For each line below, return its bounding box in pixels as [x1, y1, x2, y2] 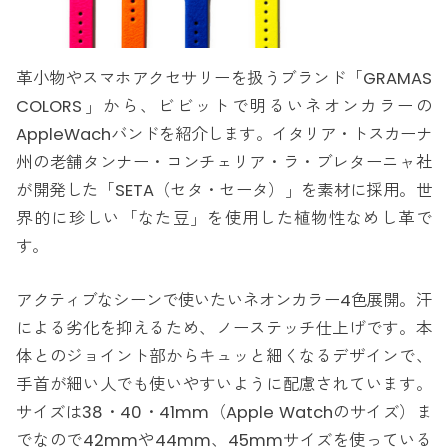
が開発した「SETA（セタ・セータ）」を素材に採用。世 [16, 178, 432, 202]
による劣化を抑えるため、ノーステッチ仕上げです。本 [16, 317, 432, 341]
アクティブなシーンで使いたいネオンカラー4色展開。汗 [16, 289, 432, 313]
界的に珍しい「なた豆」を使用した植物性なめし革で [16, 206, 432, 230]
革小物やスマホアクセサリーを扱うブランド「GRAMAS [16, 66, 432, 90]
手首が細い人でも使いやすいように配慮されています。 [16, 373, 432, 397]
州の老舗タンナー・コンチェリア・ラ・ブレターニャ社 [16, 150, 432, 174]
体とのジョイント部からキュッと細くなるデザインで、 [16, 345, 432, 369]
